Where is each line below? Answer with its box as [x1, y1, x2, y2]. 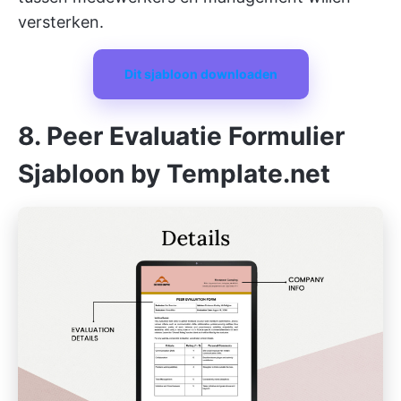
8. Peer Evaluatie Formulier [18, 121, 345, 151]
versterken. [18, 13, 104, 31]
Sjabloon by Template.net [18, 158, 330, 189]
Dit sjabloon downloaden [124, 66, 277, 81]
